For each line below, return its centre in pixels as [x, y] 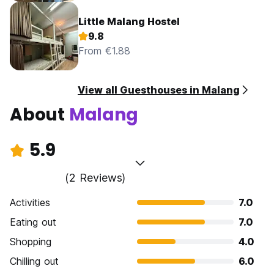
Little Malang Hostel [129, 22]
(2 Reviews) [95, 178]
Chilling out [34, 261]
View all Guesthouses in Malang [159, 90]
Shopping [31, 242]
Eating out [33, 222]
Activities [30, 203]
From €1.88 [104, 51]
